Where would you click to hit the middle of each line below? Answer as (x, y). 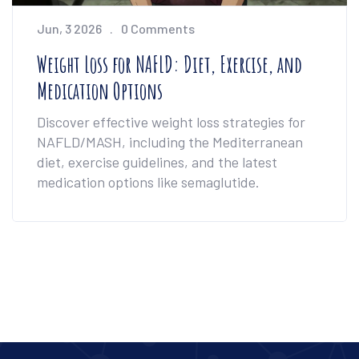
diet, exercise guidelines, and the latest (157, 162)
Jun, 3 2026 (69, 29)
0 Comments (158, 29)
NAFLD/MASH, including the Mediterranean (170, 142)
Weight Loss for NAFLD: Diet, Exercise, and (169, 65)
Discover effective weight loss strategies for (171, 122)
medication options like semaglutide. (148, 182)
